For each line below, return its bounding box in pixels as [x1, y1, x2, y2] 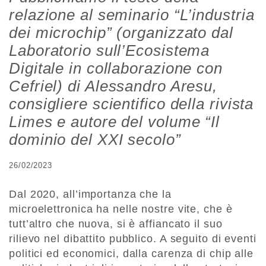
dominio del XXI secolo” [9, 131, 181, 149]
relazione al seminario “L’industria [9, 6, 255, 24]
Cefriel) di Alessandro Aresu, [9, 77, 218, 96]
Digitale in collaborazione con [9, 59, 223, 78]
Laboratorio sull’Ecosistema [9, 42, 210, 60]
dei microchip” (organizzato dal [9, 24, 233, 42]
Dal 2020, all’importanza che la [9, 188, 172, 201]
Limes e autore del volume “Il [9, 113, 220, 131]
